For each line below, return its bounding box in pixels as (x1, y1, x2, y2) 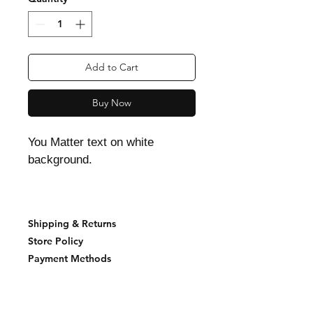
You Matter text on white (28, 136, 154, 149)
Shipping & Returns (28, 217, 116, 230)
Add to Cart (85, 61, 138, 73)
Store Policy (28, 235, 83, 247)
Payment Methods (28, 252, 111, 265)
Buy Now (92, 96, 131, 109)
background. (28, 153, 92, 166)
